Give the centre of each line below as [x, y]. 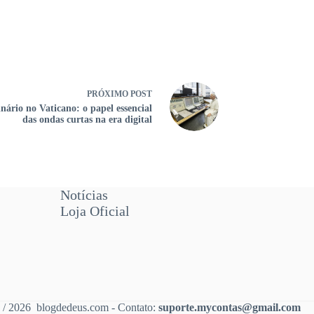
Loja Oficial [95, 211]
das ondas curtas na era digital [87, 120]
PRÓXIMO [109, 94]
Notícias [84, 195]
